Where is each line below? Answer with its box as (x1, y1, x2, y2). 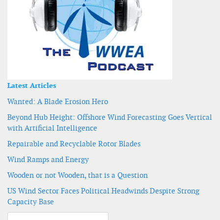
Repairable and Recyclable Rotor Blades (7, 139, 140, 149)
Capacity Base (7, 197, 54, 207)
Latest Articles (7, 81, 56, 90)
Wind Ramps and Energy (7, 155, 89, 165)
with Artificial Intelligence (7, 123, 97, 133)
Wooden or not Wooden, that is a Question (7, 170, 148, 180)
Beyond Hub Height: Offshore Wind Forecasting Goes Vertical (7, 112, 212, 122)
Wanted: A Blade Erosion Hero (7, 97, 108, 107)
